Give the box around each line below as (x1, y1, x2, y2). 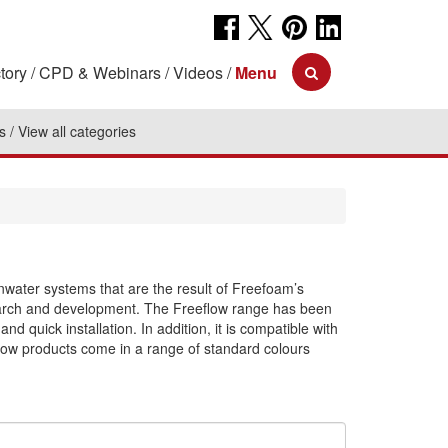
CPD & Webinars (39, 61, 161, 84)
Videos (173, 61, 223, 84)
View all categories (18, 121, 136, 142)
